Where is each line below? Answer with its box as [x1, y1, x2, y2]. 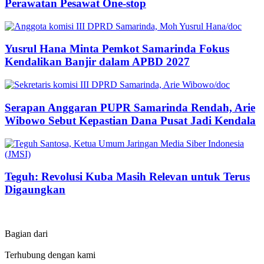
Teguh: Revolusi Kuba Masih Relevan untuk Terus [5, 170, 250, 183]
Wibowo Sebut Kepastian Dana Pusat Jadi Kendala [5, 114, 256, 127]
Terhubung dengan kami [5, 249, 95, 260]
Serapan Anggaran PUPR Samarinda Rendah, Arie [5, 101, 255, 114]
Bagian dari [5, 228, 48, 239]
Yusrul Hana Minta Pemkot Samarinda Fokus [5, 42, 229, 55]
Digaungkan [5, 183, 65, 196]
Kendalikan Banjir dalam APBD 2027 [5, 55, 190, 68]
